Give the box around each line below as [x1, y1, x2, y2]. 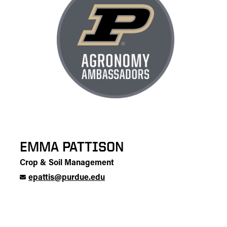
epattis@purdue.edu [28, 174, 105, 182]
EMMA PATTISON [20, 139, 124, 154]
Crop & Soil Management [20, 159, 114, 167]
